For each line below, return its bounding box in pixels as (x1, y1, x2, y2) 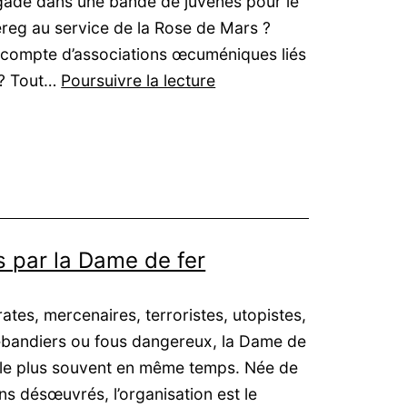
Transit (214, 175, 266, 195)
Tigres (214, 70, 263, 90)
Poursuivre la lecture (61, 71, 216, 91)
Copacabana (214, 149, 312, 169)
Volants (214, 96, 271, 116)
